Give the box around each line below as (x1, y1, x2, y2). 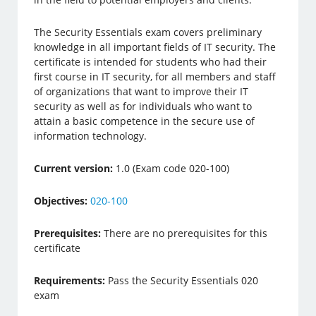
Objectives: (34, 194, 88, 207)
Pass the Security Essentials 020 (105, 274, 259, 287)
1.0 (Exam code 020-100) (113, 162, 230, 175)
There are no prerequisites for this (101, 226, 268, 240)
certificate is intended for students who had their (34, 55, 267, 68)
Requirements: (34, 274, 106, 287)
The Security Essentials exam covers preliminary (34, 25, 262, 39)
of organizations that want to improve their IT (34, 85, 249, 98)
